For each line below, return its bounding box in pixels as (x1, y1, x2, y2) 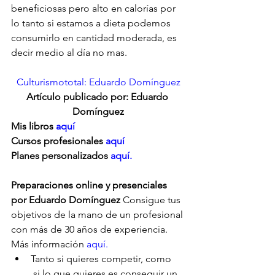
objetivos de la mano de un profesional (11, 209, 185, 220)
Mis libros (11, 120, 56, 132)
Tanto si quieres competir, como (31, 253, 184, 265)
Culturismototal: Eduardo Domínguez (16, 76, 180, 88)
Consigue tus (120, 194, 183, 206)
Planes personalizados (11, 150, 108, 161)
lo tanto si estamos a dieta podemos (11, 17, 173, 29)
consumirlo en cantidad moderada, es (11, 32, 179, 44)
